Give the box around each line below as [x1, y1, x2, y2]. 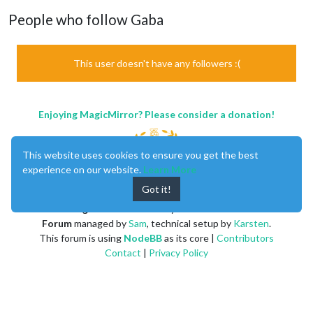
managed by [72, 217, 129, 229]
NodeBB [124, 231, 162, 244]
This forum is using [39, 231, 124, 244]
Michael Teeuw [177, 202, 244, 214]
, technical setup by [147, 217, 233, 229]
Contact [105, 246, 141, 259]
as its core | [162, 231, 217, 244]
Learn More [143, 163, 196, 175]
